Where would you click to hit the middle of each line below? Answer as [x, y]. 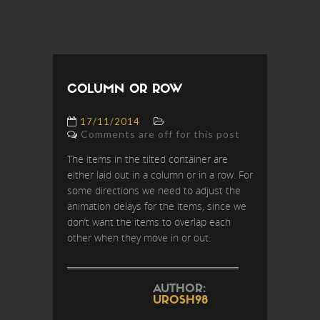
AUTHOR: [179, 289]
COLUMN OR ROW [125, 90]
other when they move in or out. [139, 237]
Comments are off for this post [160, 134]
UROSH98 [180, 301]
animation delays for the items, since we [157, 206]
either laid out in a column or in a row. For [160, 175]
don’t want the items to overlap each [149, 222]
